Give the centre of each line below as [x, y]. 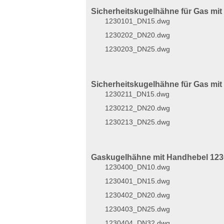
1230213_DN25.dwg [137, 122]
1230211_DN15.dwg [137, 94]
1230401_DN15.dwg [137, 181]
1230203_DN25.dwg [137, 49]
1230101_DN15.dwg [137, 21]
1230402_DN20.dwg [137, 195]
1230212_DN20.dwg [137, 108]
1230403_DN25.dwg [137, 209]
